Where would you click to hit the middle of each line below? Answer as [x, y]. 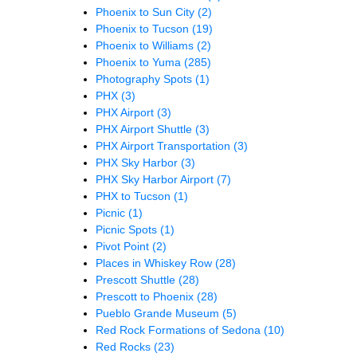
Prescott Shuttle [137, 279]
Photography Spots [145, 78]
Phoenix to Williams [146, 45]
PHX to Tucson [135, 196]
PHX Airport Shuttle [145, 129]
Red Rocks [125, 346]
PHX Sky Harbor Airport [156, 179]
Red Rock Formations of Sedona [180, 330]
